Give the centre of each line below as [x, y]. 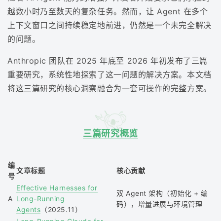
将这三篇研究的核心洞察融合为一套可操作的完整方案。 [110, 89]
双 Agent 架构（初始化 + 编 [162, 193]
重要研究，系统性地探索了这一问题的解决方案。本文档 [110, 75]
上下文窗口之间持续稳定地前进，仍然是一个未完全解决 [110, 25]
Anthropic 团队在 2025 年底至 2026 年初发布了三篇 [108, 61]
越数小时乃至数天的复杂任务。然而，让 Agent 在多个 [108, 12]
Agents [29, 210]
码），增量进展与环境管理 [160, 204]
